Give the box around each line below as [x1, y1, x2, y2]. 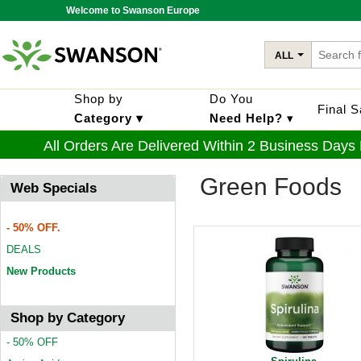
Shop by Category [10, 310, 125, 326]
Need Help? [210, 111, 283, 125]
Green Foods [200, 173, 342, 200]
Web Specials [10, 180, 97, 196]
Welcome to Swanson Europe [66, 5, 200, 16]
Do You [210, 92, 253, 106]
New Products [6, 265, 76, 277]
